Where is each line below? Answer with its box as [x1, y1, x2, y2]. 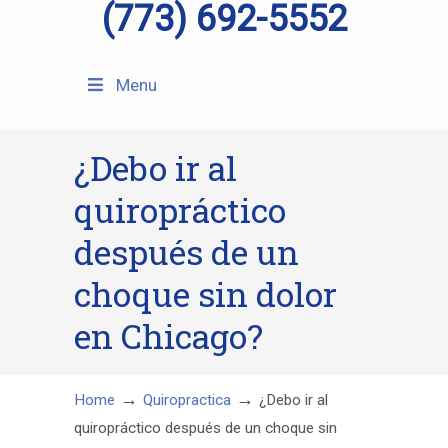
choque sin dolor [74, 271, 337, 316]
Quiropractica [143, 391, 231, 409]
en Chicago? [74, 313, 263, 358]
